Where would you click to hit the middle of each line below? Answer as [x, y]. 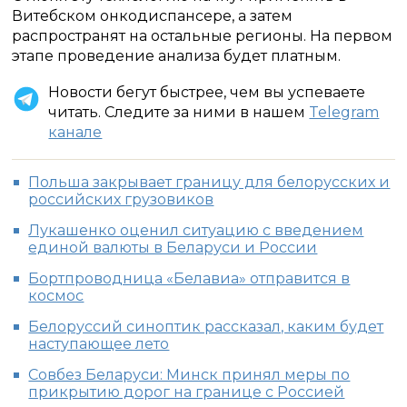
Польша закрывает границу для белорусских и [209, 182]
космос [56, 296]
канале [75, 132]
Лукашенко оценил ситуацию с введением [196, 230]
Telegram [344, 112]
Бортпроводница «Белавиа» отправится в [189, 278]
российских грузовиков [121, 199]
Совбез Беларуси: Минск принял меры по [189, 375]
